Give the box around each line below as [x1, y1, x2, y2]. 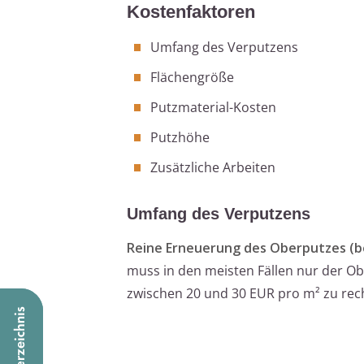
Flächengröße [150, 67, 234, 86]
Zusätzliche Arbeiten [150, 158, 275, 176]
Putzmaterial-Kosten [150, 97, 276, 116]
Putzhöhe [150, 128, 210, 146]
